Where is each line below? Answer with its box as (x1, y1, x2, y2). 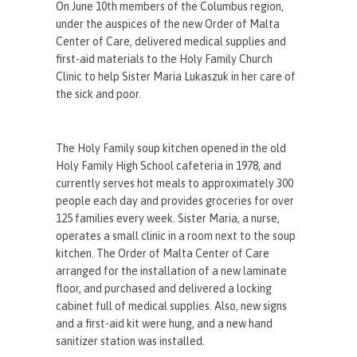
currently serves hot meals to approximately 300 (56, 177, 294, 190)
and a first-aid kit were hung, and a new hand (56, 317, 273, 331)
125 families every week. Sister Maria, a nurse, (56, 212, 280, 226)
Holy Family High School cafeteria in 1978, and (56, 159, 282, 173)
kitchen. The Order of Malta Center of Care (56, 247, 270, 261)
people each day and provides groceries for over (56, 194, 295, 208)
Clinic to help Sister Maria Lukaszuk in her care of (56, 70, 296, 84)
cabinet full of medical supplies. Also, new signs (56, 300, 288, 313)
